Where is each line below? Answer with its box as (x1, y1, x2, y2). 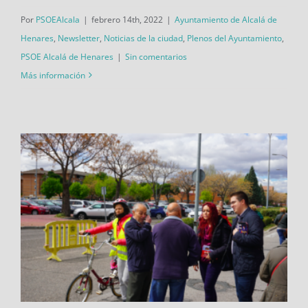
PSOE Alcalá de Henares (21, 50, 113, 63)
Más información (21, 69, 85, 81)
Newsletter (58, 32, 100, 44)
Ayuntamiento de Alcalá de (175, 13, 277, 25)
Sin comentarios (125, 50, 187, 63)
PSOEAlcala (36, 13, 80, 25)
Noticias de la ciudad (104, 32, 183, 44)
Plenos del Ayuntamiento (187, 32, 282, 44)
